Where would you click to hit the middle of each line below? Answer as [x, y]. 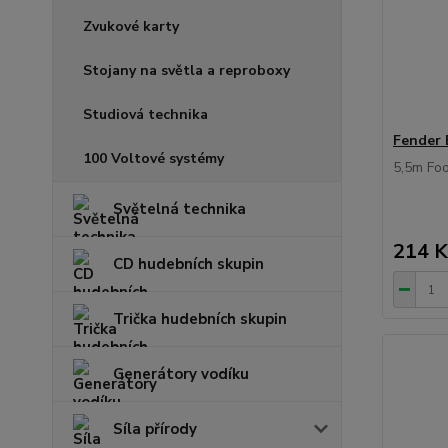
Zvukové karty [131, 26]
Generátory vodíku [181, 374]
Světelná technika [179, 209]
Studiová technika [145, 114]
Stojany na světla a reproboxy [186, 70]
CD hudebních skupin [188, 264]
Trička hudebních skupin [200, 319]
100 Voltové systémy [153, 158]
